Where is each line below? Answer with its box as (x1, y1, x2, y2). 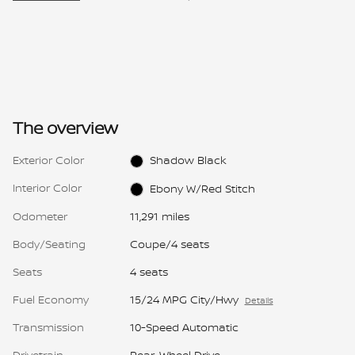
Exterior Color (13, 152, 84, 168)
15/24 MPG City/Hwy (129, 291, 239, 307)
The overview (13, 116, 117, 140)
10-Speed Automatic (129, 319, 239, 334)
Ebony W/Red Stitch (150, 180, 256, 196)
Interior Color (13, 180, 82, 196)
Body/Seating (13, 235, 86, 251)
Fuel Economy (13, 291, 89, 307)
